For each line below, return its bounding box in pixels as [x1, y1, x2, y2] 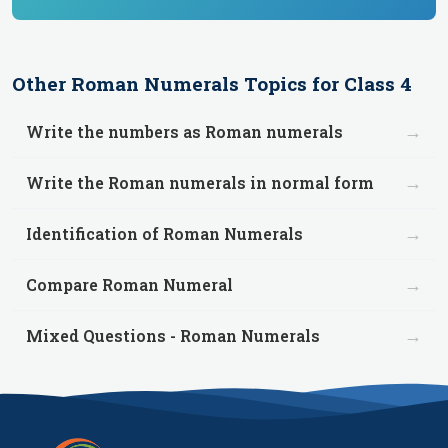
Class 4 [344, 71, 412, 96]
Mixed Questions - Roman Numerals [26, 325, 320, 346]
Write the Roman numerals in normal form [26, 172, 374, 193]
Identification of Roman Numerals [26, 223, 303, 244]
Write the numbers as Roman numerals [26, 121, 343, 142]
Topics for [239, 71, 344, 96]
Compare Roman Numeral [26, 274, 233, 295]
